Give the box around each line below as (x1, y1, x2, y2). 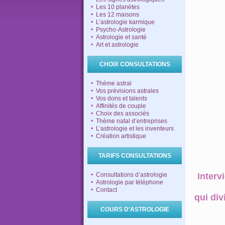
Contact (96, 186, 117, 193)
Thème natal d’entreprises (96, 118, 167, 125)
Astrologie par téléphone (96, 179, 163, 186)
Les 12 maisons (96, 11, 139, 18)
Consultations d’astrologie (96, 171, 167, 178)
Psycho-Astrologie (96, 26, 146, 33)
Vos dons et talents (96, 95, 147, 102)
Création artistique (96, 133, 146, 140)
